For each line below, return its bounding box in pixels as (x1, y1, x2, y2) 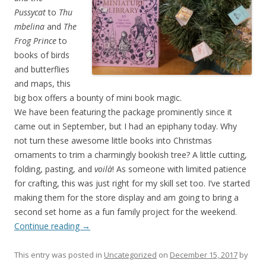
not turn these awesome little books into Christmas (14, 134, 212, 146)
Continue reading (14, 220, 82, 232)
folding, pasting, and (14, 163, 94, 175)
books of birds (14, 49, 69, 61)
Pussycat (14, 6, 48, 18)
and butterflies (14, 63, 69, 75)
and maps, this (14, 77, 71, 89)
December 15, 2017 (170, 249, 237, 260)
